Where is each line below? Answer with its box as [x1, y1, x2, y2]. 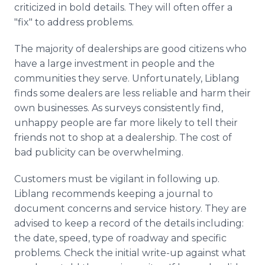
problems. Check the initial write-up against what [14, 247, 246, 258]
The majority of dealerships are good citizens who [14, 43, 247, 54]
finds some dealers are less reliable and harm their [14, 88, 251, 99]
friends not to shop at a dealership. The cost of [14, 132, 232, 143]
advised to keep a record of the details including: [14, 218, 244, 229]
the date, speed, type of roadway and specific [14, 232, 227, 244]
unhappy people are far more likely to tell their [14, 117, 238, 128]
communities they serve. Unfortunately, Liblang [14, 73, 240, 84]
